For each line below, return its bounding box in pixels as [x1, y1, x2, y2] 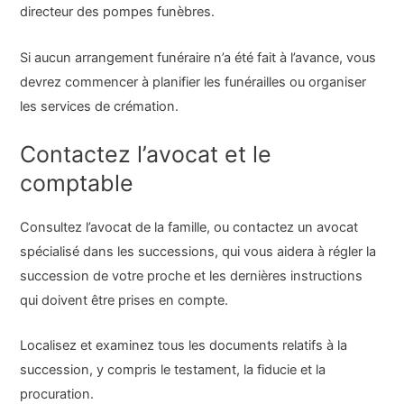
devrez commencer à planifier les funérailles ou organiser [20, 73, 367, 90]
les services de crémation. [20, 97, 179, 115]
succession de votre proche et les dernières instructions [20, 267, 363, 284]
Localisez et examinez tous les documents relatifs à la [20, 337, 348, 354]
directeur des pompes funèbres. [20, 4, 216, 21]
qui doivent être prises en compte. [20, 291, 229, 308]
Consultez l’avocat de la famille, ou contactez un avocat [20, 218, 359, 235]
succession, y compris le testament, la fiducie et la [20, 362, 326, 379]
